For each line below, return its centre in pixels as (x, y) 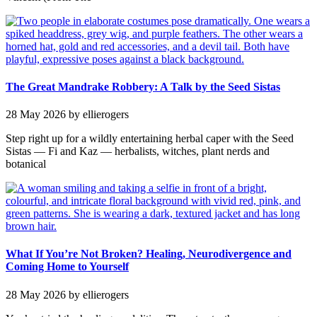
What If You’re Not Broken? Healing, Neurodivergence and (149, 254)
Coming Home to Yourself (67, 267)
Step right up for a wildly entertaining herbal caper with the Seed (150, 139)
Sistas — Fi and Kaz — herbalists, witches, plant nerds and (138, 151)
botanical (26, 164)
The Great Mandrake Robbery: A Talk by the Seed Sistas (143, 86)
